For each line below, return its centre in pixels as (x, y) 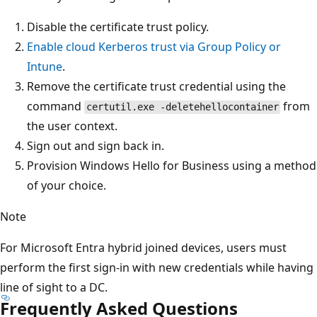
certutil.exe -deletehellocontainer (182, 107)
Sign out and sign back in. (96, 146)
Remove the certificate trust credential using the (156, 87)
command (56, 106)
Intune (45, 67)
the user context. (72, 126)
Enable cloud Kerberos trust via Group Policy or (154, 47)
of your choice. (67, 186)
